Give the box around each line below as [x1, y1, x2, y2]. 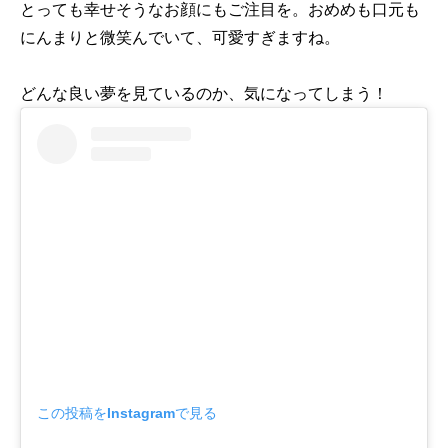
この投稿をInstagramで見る [37, 404, 217, 421]
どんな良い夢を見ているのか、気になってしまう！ [20, 82, 388, 103]
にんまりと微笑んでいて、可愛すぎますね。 [20, 26, 340, 47]
